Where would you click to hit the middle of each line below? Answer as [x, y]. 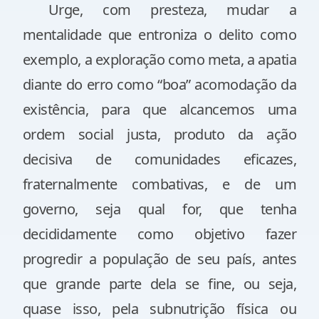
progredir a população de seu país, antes [159, 259]
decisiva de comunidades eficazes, [159, 159]
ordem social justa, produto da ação [159, 134]
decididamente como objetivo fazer [159, 234]
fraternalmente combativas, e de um [159, 184]
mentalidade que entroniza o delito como [159, 35]
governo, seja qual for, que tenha [159, 209]
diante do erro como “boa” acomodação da [159, 84]
